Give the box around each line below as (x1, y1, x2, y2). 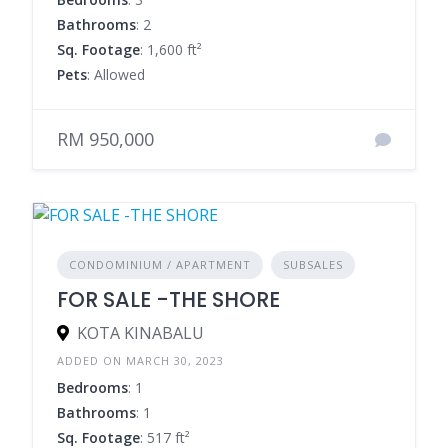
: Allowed (87, 65, 145, 85)
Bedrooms (57, 378, 128, 398)
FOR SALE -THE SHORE (57, 285, 280, 315)
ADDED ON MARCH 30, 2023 (57, 353, 224, 369)
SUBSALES (283, 257, 343, 273)
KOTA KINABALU (77, 322, 204, 345)
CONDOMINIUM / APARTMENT (69, 257, 251, 273)
